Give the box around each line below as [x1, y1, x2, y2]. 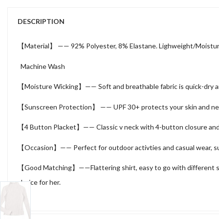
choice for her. [18, 178, 61, 187]
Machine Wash [18, 62, 65, 70]
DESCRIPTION [18, 17, 65, 26]
